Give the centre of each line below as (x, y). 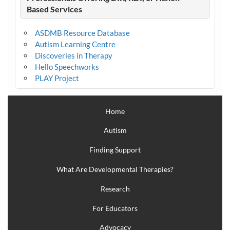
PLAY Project (57, 78)
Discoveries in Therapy (73, 55)
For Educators (115, 208)
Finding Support (115, 150)
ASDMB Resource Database (82, 33)
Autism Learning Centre (75, 44)
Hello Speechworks (67, 66)
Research (115, 188)
